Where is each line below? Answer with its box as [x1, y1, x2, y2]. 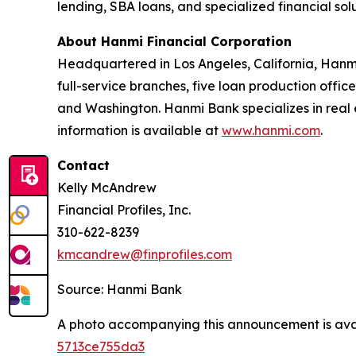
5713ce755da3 [57, 339, 145, 354]
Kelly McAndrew [57, 180, 157, 195]
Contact [57, 157, 110, 173]
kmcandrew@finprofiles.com [57, 246, 232, 262]
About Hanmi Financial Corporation [57, 33, 292, 49]
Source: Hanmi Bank [57, 281, 182, 297]
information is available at [57, 122, 222, 138]
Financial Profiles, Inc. [57, 202, 191, 218]
